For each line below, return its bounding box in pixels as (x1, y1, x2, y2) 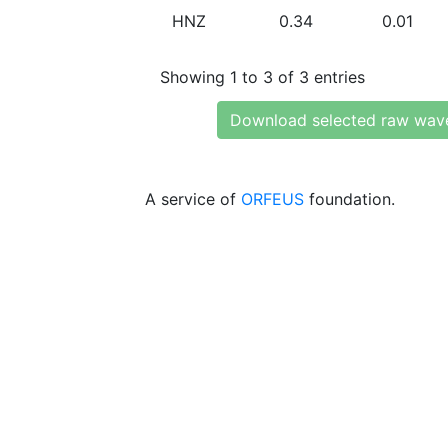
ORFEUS (241, 189, 304, 209)
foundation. (304, 189, 395, 209)
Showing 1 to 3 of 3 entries (160, 66, 365, 87)
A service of (145, 189, 241, 209)
